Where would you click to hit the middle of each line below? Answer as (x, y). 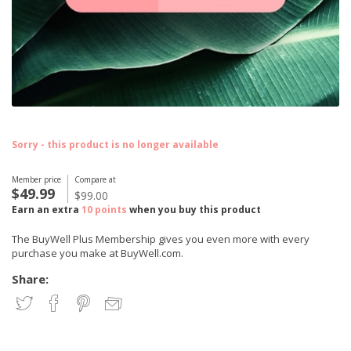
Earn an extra (47, 210)
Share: (30, 279)
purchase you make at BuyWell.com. (98, 253)
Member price (36, 179)
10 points (104, 210)
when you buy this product (194, 210)
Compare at (95, 179)
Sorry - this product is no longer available (115, 145)
